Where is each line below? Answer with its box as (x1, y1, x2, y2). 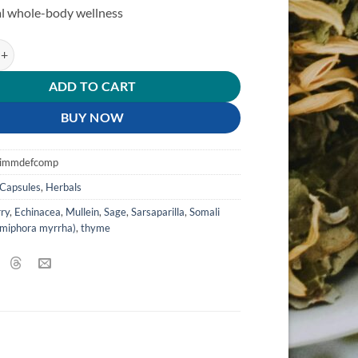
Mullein (66, 205, 100, 219)
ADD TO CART (48, 78, 137, 93)
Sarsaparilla (131, 205, 185, 219)
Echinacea (14, 205, 62, 219)
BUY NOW (60, 109, 125, 125)
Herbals (46, 181, 82, 194)
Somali (189, 205, 221, 219)
